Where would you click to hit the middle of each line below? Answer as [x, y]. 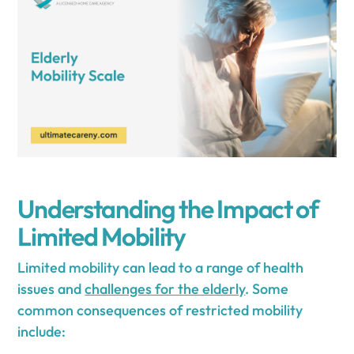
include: [42, 331]
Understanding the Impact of [168, 208]
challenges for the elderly [165, 288]
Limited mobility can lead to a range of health [161, 267]
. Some [267, 288]
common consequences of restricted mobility [160, 310]
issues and [51, 288]
